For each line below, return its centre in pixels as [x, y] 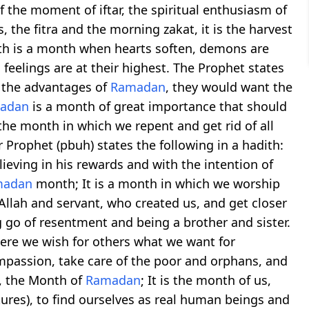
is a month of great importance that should [158, 106]
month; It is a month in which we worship [156, 183]
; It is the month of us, [206, 280]
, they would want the [229, 87]
